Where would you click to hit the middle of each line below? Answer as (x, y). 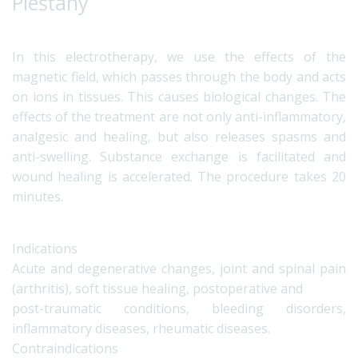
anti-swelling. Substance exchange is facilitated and (179, 156)
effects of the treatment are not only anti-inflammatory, (179, 116)
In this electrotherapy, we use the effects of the (179, 56)
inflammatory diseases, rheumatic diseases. (141, 328)
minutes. (38, 196)
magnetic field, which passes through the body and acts (179, 76)
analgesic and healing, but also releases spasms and (179, 136)
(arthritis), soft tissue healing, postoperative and (157, 288)
